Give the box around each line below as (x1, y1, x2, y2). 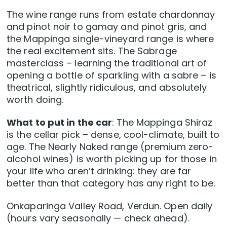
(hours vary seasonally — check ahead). (7, 212, 190, 225)
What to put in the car (7, 116, 112, 129)
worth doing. (7, 93, 64, 106)
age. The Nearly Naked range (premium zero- (7, 140, 214, 154)
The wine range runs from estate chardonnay (7, 8, 215, 21)
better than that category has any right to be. (7, 177, 215, 190)
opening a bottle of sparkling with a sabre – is (7, 69, 216, 82)
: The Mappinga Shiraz (112, 116, 213, 129)
